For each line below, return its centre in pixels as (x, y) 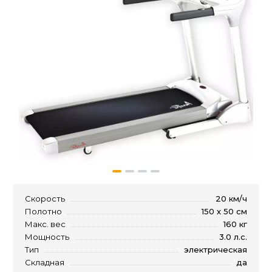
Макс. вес (45, 224)
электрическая (216, 249)
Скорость (45, 198)
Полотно (43, 211)
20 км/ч (231, 198)
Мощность (47, 236)
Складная (45, 262)
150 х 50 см (224, 211)
